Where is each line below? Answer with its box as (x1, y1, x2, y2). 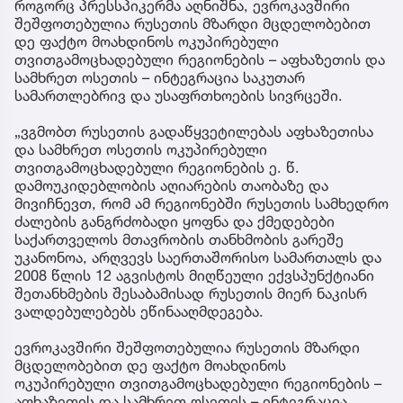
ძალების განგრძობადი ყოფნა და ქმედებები (14, 211, 335, 230)
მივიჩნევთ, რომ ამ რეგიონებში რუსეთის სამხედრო (14, 193, 389, 212)
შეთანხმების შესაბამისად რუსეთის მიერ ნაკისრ (14, 283, 367, 302)
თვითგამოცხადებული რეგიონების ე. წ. (14, 157, 300, 176)
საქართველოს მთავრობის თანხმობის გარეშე (14, 229, 344, 248)
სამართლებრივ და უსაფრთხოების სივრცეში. (14, 85, 343, 104)
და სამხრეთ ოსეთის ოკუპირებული (14, 139, 267, 158)
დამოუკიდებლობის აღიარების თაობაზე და (14, 175, 328, 194)
